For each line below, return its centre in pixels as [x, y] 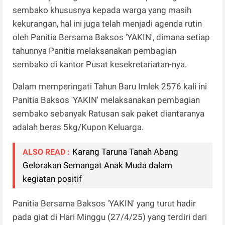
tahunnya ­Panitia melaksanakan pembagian [95, 50]
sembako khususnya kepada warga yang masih [102, 10]
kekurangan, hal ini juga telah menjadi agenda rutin [107, 23]
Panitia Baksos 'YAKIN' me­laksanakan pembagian [106, 100]
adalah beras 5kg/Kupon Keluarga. [78, 127]
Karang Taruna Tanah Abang [126, 151]
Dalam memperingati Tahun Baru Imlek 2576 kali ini [110, 86]
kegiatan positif [52, 179]
